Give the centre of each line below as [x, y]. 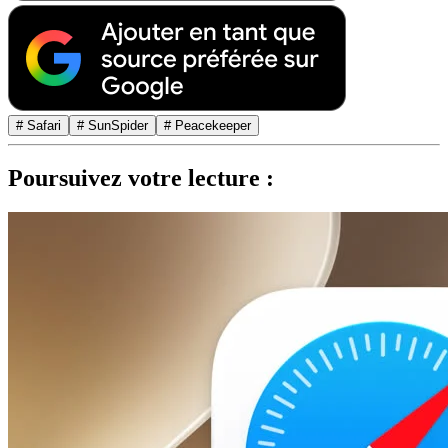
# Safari [38, 125]
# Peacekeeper [207, 125]
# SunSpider [112, 125]
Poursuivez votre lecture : [141, 178]
